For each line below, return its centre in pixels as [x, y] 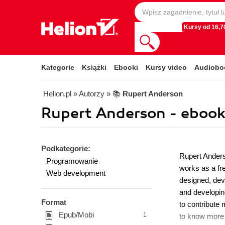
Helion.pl [57, 94]
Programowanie [72, 161]
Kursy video [166, 67]
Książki [94, 67]
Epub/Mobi [76, 215]
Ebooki [126, 67]
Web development [76, 173]
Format [54, 202]
